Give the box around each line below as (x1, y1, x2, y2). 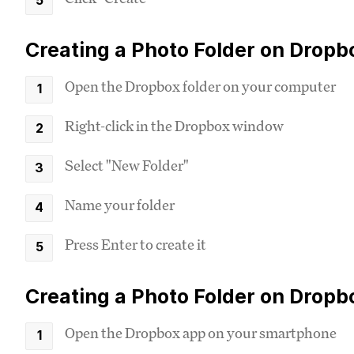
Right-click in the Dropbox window (65, 116, 284, 135)
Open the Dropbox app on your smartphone (65, 323, 337, 342)
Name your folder (65, 195, 175, 214)
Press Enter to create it (65, 235, 206, 254)
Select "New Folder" (65, 156, 189, 175)
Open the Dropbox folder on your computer (65, 77, 336, 96)
